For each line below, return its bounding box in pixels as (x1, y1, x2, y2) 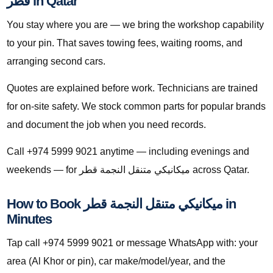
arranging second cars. (7, 56, 105, 67)
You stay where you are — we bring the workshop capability (7, 19, 264, 30)
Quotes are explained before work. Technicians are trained (7, 83, 258, 94)
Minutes (7, 211, 52, 227)
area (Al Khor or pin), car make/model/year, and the (7, 256, 225, 267)
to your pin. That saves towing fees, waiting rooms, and (7, 38, 243, 49)
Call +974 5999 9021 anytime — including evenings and (7, 146, 249, 157)
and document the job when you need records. (7, 119, 206, 130)
